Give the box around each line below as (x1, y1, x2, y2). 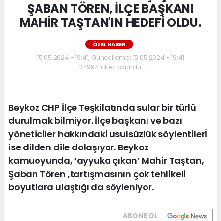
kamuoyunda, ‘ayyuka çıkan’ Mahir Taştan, (8, 154, 204, 167)
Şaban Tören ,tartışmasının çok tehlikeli (8, 167, 186, 180)
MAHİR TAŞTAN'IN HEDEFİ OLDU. (19, 14, 202, 31)
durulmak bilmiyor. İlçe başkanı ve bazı (8, 114, 182, 127)
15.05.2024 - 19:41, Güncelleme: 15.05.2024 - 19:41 (37, 52, 184, 62)
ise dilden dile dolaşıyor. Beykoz (8, 141, 149, 153)
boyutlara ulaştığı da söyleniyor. (8, 181, 154, 193)
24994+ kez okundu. (78, 62, 143, 72)
